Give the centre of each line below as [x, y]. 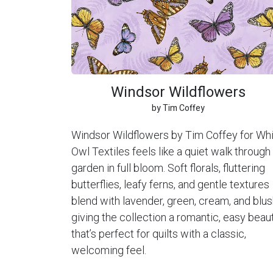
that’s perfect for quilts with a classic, [159, 233]
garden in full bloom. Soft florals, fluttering [168, 168]
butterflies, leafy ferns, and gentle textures [170, 184]
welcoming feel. [109, 250]
